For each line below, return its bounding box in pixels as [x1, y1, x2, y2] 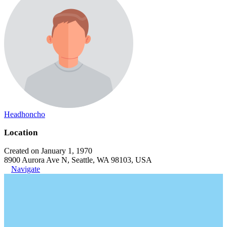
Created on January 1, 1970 [4, 146, 92, 155]
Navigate [11, 165, 40, 173]
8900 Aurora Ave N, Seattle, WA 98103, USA [4, 156, 152, 164]
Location [4, 128, 37, 137]
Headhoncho [4, 110, 45, 119]
